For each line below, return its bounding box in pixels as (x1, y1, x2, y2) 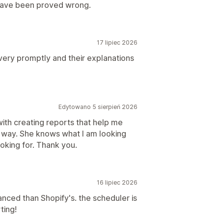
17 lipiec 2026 (97, 39, 137, 46)
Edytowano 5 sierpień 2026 (58, 103, 137, 110)
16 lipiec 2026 (97, 179, 137, 186)
